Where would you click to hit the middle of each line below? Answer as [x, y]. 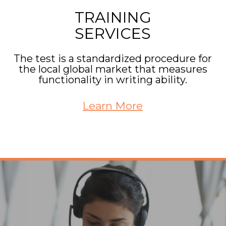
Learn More [113, 106]
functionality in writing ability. [113, 80]
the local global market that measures [113, 69]
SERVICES [113, 34]
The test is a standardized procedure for [113, 59]
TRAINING [113, 18]
